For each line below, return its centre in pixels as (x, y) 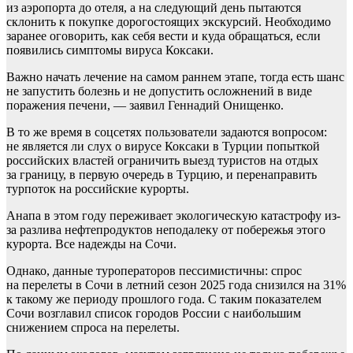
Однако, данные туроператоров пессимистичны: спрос (154, 271)
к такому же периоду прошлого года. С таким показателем (164, 299)
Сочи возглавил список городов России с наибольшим (154, 314)
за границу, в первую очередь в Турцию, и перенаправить (162, 175)
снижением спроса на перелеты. (93, 328)
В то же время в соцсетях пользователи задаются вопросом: (167, 132)
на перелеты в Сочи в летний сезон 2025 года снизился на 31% (176, 285)
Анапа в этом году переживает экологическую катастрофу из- (173, 216)
